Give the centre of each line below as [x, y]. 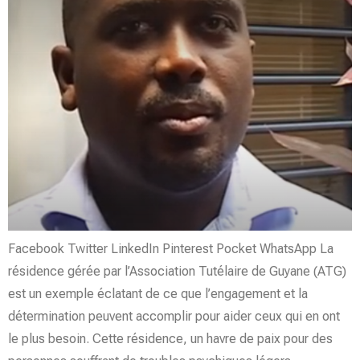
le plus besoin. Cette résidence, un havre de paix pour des [170, 339]
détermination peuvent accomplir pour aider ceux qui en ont [174, 317]
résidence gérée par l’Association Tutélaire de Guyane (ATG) [177, 272]
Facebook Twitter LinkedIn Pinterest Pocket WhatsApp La [171, 249]
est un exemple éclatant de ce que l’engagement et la [158, 294]
